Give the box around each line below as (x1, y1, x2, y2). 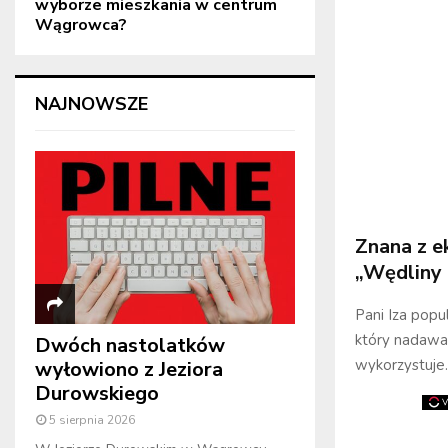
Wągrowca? (35, 13, 127, 36)
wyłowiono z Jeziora (35, 356, 223, 384)
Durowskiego (35, 380, 159, 408)
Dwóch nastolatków (35, 332, 225, 360)
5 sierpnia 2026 (49, 412, 135, 429)
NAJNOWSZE (35, 91, 148, 116)
